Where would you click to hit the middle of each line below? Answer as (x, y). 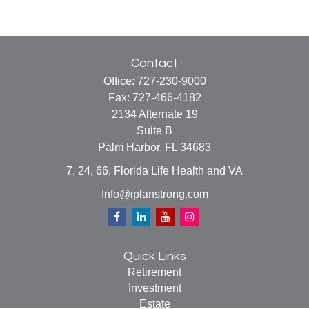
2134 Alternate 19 (154, 114)
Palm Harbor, (130, 147)
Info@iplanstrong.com (154, 194)
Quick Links (154, 256)
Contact (154, 63)
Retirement (154, 272)
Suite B (154, 131)
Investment (154, 288)
